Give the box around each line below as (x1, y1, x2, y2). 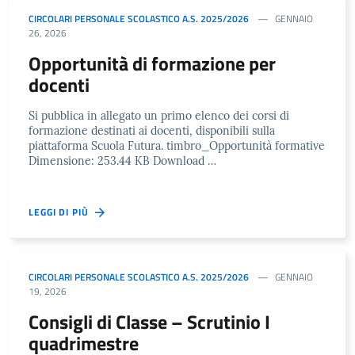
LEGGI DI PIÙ (29, 204, 95, 219)
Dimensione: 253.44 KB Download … (29, 153, 216, 168)
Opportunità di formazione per (29, 48, 276, 78)
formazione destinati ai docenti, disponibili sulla (29, 123, 275, 138)
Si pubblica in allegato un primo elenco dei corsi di (29, 108, 289, 123)
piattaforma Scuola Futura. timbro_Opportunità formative (29, 138, 325, 153)
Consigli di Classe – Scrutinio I (29, 307, 270, 336)
